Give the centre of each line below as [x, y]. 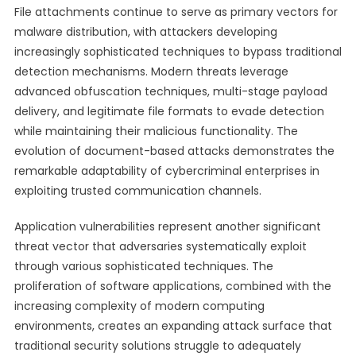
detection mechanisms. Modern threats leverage [151, 72]
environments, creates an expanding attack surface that [173, 326]
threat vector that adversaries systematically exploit [160, 246]
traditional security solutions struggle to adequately [157, 346]
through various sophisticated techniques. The [143, 266]
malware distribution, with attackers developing [145, 32]
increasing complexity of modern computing [139, 306]
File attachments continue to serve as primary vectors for [176, 12]
